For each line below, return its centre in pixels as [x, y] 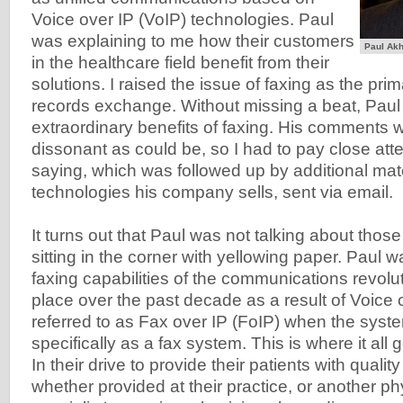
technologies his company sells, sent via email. [212, 193]
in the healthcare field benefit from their [180, 63]
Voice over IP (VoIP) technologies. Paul [183, 20]
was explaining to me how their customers [193, 41]
